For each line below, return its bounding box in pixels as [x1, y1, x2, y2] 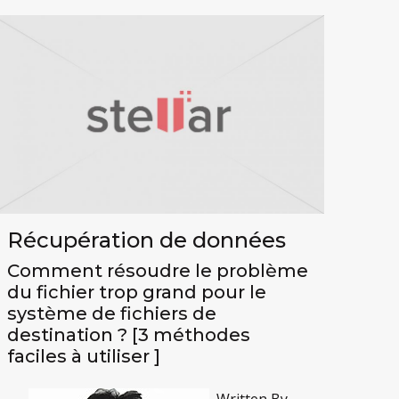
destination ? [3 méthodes [7, 324, 251, 346]
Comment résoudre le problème [7, 260, 309, 282]
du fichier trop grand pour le [7, 281, 267, 304]
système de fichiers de [7, 303, 217, 325]
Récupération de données [7, 227, 287, 254]
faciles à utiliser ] [7, 346, 161, 368]
